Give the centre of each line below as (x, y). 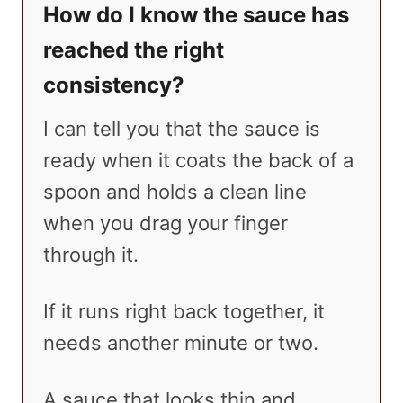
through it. (91, 255)
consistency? (114, 85)
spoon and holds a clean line (175, 192)
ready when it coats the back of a (198, 161)
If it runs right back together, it (184, 312)
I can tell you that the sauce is (182, 129)
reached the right (134, 50)
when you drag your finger (166, 224)
